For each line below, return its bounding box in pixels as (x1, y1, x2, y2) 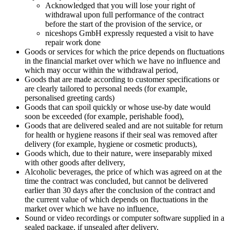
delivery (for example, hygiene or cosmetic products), (25, 140, 197, 149)
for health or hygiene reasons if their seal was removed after (25, 130, 217, 140)
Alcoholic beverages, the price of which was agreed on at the (25, 167, 222, 177)
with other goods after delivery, (25, 158, 125, 167)
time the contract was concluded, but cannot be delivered (25, 177, 208, 186)
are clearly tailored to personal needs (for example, (25, 84, 187, 93)
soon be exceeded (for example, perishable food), (25, 112, 184, 121)
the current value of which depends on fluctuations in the (25, 195, 208, 204)
